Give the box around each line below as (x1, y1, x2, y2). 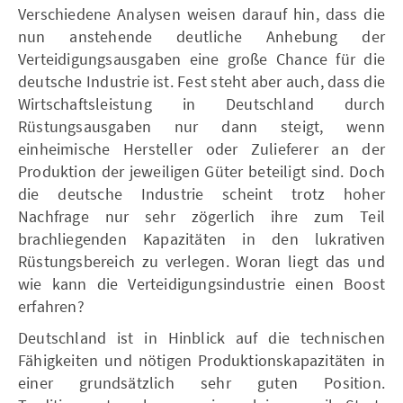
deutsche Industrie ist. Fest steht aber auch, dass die (18, 70, 385, 92)
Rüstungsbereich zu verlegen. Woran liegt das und (18, 250, 385, 272)
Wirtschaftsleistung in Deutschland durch (18, 93, 385, 114)
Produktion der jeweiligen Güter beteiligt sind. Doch (18, 160, 385, 182)
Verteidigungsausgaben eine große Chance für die (18, 48, 385, 69)
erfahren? (18, 295, 85, 317)
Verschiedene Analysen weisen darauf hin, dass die (18, 3, 385, 24)
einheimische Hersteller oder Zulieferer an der (18, 138, 385, 159)
